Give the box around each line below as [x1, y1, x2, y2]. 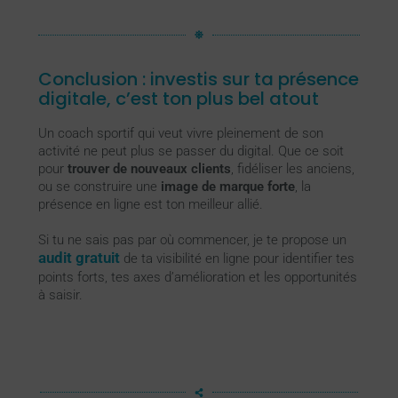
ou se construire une [37, 178, 161, 195]
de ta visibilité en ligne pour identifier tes [119, 250, 354, 267]
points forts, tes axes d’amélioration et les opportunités [37, 268, 357, 285]
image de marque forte [160, 178, 295, 195]
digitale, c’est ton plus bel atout [37, 85, 319, 111]
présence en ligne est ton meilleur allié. [37, 195, 263, 212]
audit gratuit [37, 249, 120, 267]
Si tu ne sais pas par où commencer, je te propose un [37, 231, 346, 248]
